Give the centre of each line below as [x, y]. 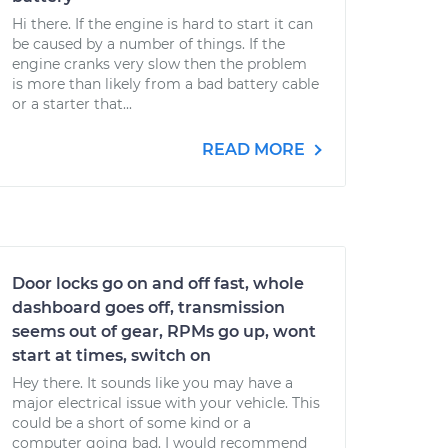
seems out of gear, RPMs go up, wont [164, 331]
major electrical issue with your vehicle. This [166, 403]
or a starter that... [72, 104]
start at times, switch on [111, 355]
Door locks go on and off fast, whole [158, 283]
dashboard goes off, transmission [148, 307]
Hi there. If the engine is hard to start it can [162, 24]
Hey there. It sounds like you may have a [152, 383]
